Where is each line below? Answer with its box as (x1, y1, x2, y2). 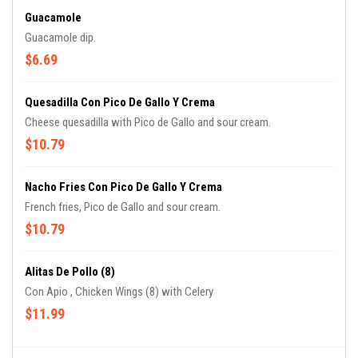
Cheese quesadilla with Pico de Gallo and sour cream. (25, 115, 271, 129)
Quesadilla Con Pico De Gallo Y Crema (25, 95, 215, 109)
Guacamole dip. (25, 30, 96, 45)
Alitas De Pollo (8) (25, 265, 115, 279)
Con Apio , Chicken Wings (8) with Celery (25, 284, 213, 299)
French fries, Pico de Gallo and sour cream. (25, 200, 221, 214)
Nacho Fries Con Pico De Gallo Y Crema (25, 180, 222, 194)
